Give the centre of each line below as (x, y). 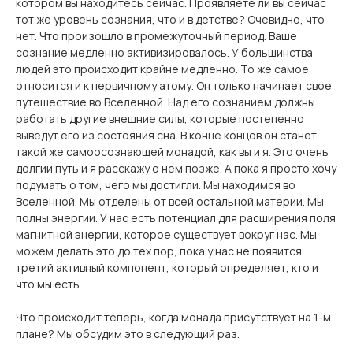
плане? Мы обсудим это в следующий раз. (128, 334)
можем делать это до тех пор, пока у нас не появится (159, 251)
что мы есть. (49, 284)
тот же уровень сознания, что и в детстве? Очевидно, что (170, 19)
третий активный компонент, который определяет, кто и (167, 268)
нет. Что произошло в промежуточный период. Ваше (156, 36)
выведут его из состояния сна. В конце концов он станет (166, 135)
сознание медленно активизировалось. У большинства (164, 52)
